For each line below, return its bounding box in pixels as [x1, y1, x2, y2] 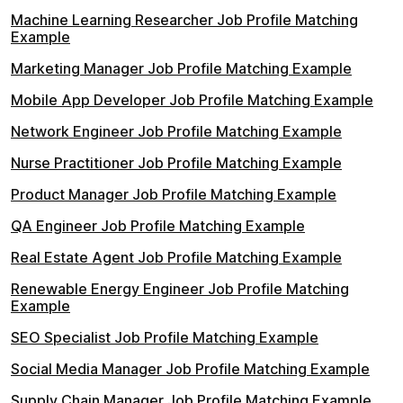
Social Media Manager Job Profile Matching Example [11, 360, 370, 378]
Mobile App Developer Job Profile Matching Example [11, 91, 373, 109]
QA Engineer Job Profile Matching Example [11, 217, 305, 235]
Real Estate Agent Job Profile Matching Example [11, 248, 342, 266]
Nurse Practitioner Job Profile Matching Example [11, 154, 342, 172]
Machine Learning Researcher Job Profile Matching [11, 11, 358, 29]
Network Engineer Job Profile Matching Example [11, 122, 342, 140]
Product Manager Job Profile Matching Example [11, 185, 336, 203]
